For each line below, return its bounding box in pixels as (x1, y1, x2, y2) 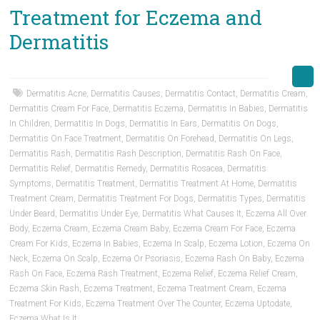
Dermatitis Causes (91, 89, 161, 99)
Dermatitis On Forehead (126, 134, 215, 144)
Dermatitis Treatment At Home (139, 179, 254, 189)
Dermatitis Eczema (113, 104, 184, 114)
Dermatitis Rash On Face (186, 149, 281, 159)
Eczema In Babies (72, 239, 139, 249)
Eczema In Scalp (143, 239, 205, 249)
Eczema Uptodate (225, 299, 291, 309)
